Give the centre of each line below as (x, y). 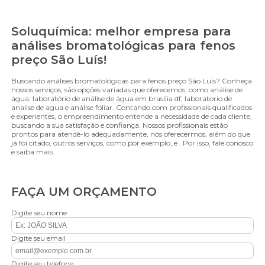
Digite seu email (39, 238)
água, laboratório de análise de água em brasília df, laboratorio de (122, 98)
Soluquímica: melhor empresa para (122, 31)
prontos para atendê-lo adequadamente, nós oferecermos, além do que (131, 134)
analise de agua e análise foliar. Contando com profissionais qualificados (132, 107)
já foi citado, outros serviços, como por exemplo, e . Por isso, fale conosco (132, 143)
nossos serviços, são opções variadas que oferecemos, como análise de (127, 90)
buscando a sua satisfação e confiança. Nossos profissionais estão (120, 125)
